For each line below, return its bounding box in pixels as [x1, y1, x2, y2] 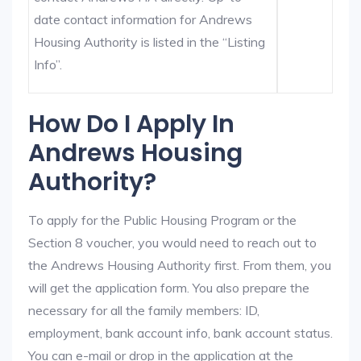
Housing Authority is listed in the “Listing [34, 34, 266, 50]
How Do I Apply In [28, 107, 234, 141]
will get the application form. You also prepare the [28, 280, 309, 296]
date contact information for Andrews [34, 11, 253, 27]
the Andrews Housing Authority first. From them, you [28, 257, 331, 273]
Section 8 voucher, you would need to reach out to [28, 234, 317, 251]
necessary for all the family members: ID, [28, 302, 259, 318]
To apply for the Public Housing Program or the [28, 212, 297, 228]
